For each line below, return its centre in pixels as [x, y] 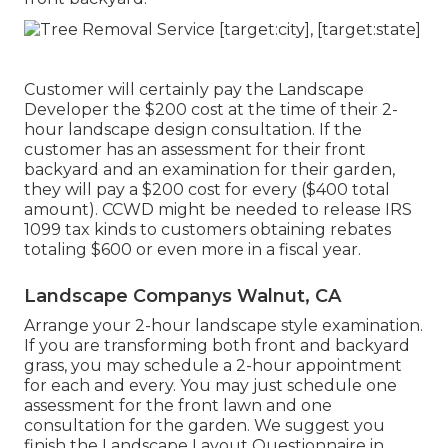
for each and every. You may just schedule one [210, 385]
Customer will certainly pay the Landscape [194, 89]
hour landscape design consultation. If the [193, 129]
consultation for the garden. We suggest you [204, 425]
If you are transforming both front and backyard [217, 345]
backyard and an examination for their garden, [209, 169]
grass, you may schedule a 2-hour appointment [213, 365]
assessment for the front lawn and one [178, 405]
